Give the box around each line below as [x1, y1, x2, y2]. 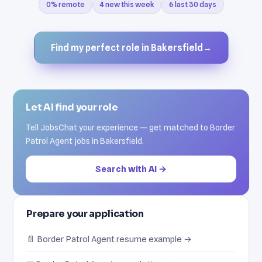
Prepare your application [26, 207, 144, 220]
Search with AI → [95, 163, 167, 174]
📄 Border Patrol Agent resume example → [26, 233, 192, 244]
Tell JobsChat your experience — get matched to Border [26, 122, 236, 132]
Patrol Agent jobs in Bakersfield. [26, 135, 144, 146]
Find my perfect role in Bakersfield [50, 42, 203, 53]
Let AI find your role [26, 101, 118, 113]
